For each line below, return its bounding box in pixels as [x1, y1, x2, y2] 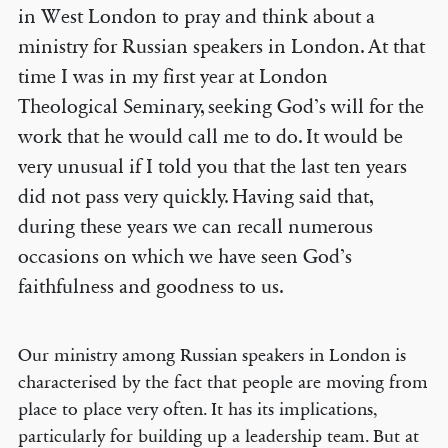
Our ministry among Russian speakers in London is [17, 344, 406, 366]
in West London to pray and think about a [17, 5, 375, 29]
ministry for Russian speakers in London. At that [17, 35, 425, 59]
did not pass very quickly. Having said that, [17, 185, 373, 209]
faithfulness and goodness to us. [17, 275, 284, 299]
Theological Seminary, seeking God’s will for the [17, 95, 424, 119]
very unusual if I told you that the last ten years [17, 155, 407, 179]
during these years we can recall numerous [17, 215, 373, 239]
